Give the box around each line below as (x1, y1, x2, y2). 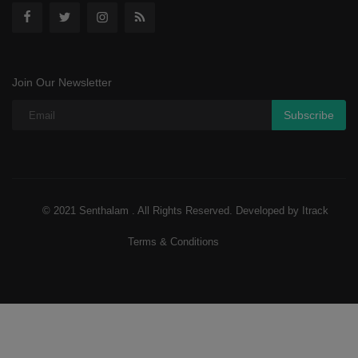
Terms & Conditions (127, 236, 219, 249)
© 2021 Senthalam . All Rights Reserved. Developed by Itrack (42, 205, 328, 217)
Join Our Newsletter (12, 76, 112, 89)
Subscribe (284, 108, 334, 121)
